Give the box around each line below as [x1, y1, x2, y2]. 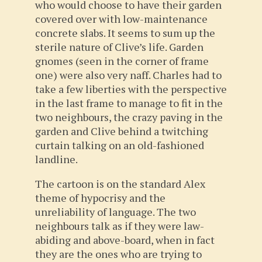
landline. [35, 152, 78, 166]
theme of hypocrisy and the [35, 191, 166, 205]
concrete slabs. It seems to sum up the [35, 26, 215, 40]
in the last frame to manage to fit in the [35, 96, 223, 110]
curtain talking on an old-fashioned [35, 138, 204, 152]
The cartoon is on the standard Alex [35, 177, 205, 191]
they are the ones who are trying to [35, 247, 202, 261]
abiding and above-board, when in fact [35, 233, 215, 247]
